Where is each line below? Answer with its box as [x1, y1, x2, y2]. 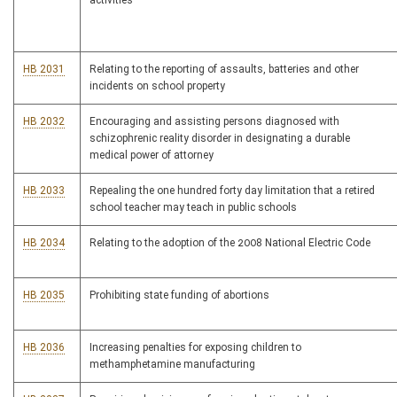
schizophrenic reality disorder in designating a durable [90, 132, 350, 144]
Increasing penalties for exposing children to [90, 341, 301, 354]
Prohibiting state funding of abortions [90, 289, 269, 301]
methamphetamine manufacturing [90, 358, 255, 370]
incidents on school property [90, 80, 225, 92]
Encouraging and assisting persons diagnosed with [90, 115, 339, 128]
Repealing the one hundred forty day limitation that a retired [90, 184, 375, 197]
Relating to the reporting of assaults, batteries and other [90, 63, 359, 75]
